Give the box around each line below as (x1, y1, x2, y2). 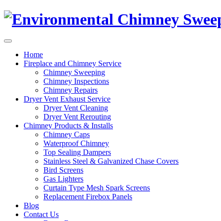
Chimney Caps (43, 130, 90, 139)
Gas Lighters (43, 174, 83, 183)
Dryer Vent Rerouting (43, 112, 111, 121)
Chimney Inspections (43, 76, 109, 85)
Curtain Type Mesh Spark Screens (43, 183, 150, 192)
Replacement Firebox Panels (43, 192, 132, 201)
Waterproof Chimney (43, 139, 109, 147)
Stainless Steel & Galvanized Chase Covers (43, 156, 179, 165)
